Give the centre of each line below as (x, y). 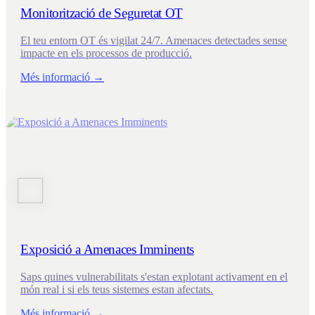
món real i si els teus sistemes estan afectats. (117, 289)
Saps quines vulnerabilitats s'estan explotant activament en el (154, 276)
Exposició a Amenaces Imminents (107, 249)
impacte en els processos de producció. (106, 53)
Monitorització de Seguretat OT (102, 13)
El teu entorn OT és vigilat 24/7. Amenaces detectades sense (154, 41)
